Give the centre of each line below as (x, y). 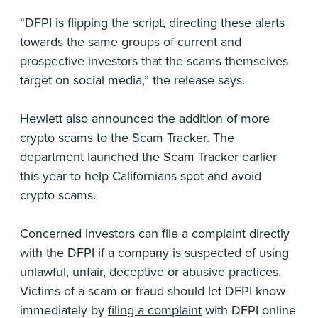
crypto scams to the (76, 138)
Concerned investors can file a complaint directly (155, 234)
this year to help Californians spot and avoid (141, 176)
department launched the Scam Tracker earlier (148, 157)
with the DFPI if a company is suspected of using (154, 253)
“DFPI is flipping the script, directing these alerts (152, 23)
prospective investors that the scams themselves (154, 61)
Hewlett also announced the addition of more (145, 119)
